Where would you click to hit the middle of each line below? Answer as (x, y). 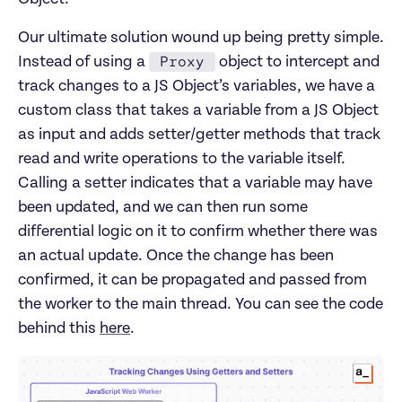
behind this (59, 328)
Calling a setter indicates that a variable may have (195, 183)
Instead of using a (83, 61)
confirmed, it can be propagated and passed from (192, 280)
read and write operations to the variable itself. (182, 158)
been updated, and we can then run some (163, 207)
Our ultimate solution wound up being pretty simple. (201, 37)
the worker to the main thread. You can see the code (201, 304)
